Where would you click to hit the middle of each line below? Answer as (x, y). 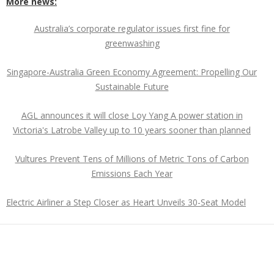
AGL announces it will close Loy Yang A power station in (132, 115)
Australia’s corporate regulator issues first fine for (132, 28)
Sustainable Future (132, 87)
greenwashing (132, 43)
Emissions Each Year (132, 173)
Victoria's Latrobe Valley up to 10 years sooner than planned (132, 130)
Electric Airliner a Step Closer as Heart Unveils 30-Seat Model (126, 202)
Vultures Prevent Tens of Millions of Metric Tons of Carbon (132, 159)
